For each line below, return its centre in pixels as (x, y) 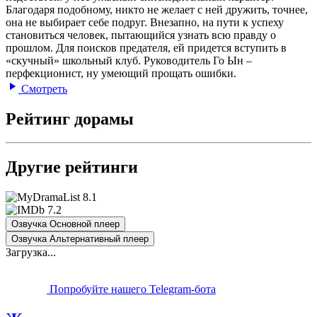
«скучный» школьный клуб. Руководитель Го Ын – (129, 60)
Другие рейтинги (72, 167)
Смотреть (43, 88)
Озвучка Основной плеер (65, 224)
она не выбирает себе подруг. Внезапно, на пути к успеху (145, 22)
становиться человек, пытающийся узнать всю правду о (141, 35)
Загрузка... (31, 253)
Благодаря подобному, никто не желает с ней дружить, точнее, (157, 9)
